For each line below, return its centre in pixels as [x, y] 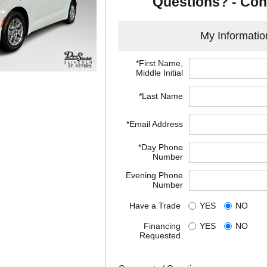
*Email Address [154, 124]
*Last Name [161, 96]
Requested [160, 235]
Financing [162, 226]
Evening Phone [154, 175]
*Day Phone [160, 147]
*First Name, [159, 63]
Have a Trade [155, 205]
